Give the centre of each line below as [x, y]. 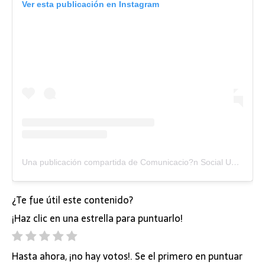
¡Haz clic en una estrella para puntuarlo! [97, 219]
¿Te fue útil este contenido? [72, 200]
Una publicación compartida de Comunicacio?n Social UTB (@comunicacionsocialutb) [235, 162]
